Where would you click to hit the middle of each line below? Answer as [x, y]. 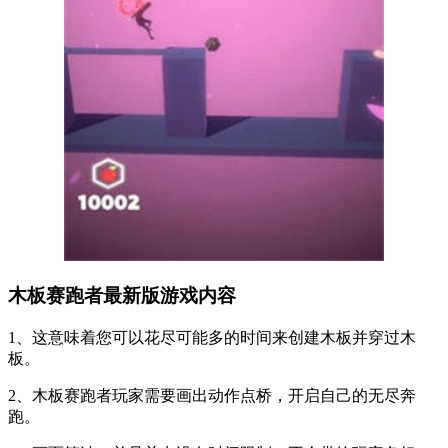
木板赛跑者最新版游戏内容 [122, 296]
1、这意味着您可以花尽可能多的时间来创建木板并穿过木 [212, 338]
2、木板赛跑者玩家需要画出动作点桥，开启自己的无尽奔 [212, 396]
